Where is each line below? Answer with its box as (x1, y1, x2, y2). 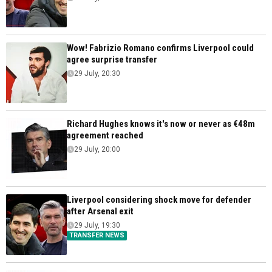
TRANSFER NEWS (69, 231, 124, 240)
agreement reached (67, 130, 143, 141)
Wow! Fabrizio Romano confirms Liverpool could (67, 42, 254, 54)
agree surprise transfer (67, 54, 157, 66)
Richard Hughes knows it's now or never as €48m (67, 118, 255, 130)
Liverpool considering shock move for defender (67, 194, 251, 206)
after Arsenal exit (67, 206, 134, 217)
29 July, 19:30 (74, 221, 120, 230)
